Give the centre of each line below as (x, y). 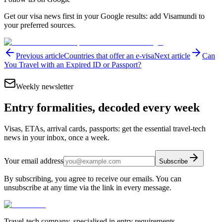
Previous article (40, 56)
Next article (172, 56)
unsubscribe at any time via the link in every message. (88, 188)
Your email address (34, 161)
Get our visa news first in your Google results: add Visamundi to (104, 16)
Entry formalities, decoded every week (102, 108)
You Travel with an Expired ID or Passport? (73, 65)
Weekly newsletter (45, 87)
